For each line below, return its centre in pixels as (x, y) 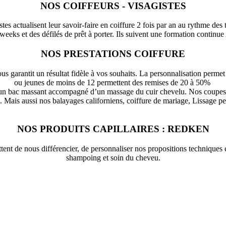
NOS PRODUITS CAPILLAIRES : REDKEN (113, 129)
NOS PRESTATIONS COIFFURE (113, 53)
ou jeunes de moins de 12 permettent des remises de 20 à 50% (113, 82)
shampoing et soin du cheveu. (113, 158)
